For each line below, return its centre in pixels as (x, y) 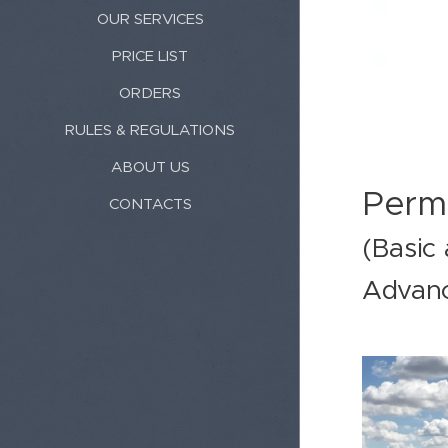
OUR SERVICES (150, 18)
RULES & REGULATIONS (150, 129)
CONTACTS (150, 203)
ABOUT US (150, 166)
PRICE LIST (150, 55)
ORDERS (150, 92)
